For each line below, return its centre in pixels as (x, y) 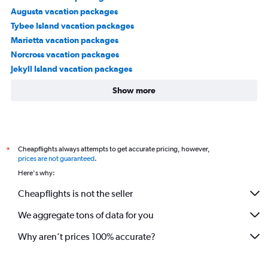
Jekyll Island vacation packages (71, 69)
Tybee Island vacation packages (72, 26)
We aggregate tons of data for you (86, 215)
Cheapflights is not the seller (75, 193)
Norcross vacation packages (65, 54)
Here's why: (36, 173)
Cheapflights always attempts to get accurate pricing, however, (114, 149)
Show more (134, 90)
